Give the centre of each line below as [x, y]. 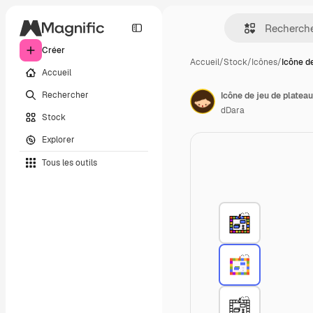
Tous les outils [70, 162]
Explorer [58, 139]
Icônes [264, 62]
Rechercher [65, 95]
